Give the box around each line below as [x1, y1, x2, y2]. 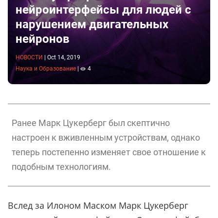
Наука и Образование [16, 65, 76, 73]
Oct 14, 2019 [47, 54, 80, 61]
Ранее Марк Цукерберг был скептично [12, 118, 170, 128]
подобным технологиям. [12, 162, 111, 172]
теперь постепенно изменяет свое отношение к [12, 147, 206, 158]
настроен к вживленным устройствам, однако [12, 132, 200, 143]
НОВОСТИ [16, 54, 43, 61]
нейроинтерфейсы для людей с [16, 2, 191, 17]
